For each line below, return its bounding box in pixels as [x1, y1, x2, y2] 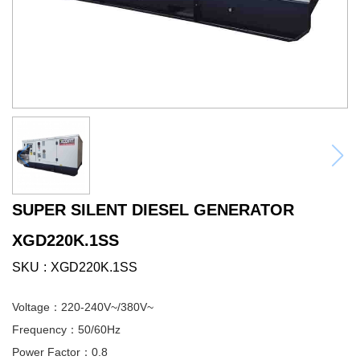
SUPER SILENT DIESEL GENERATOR [12, 201, 294, 219]
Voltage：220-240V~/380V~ [12, 301, 153, 313]
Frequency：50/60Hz [12, 323, 121, 336]
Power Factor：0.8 [12, 346, 108, 358]
